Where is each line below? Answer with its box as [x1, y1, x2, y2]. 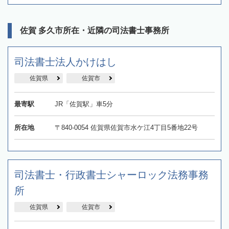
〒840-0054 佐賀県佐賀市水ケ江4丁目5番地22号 [54, 123, 198, 131]
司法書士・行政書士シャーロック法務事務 [14, 169, 209, 180]
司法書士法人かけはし [14, 56, 117, 67]
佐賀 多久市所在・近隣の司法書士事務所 [20, 26, 169, 35]
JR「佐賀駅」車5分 [54, 100, 113, 108]
